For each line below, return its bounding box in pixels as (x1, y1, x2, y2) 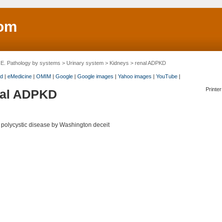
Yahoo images (117, 73, 152, 79)
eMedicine (7, 73, 32, 79)
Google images (77, 73, 113, 79)
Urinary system (66, 60, 104, 66)
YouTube (156, 73, 177, 79)
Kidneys (109, 60, 129, 66)
